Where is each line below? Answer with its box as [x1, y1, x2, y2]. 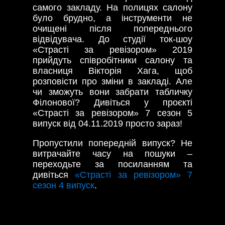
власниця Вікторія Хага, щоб [33, 65, 192, 76]
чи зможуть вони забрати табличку [33, 86, 192, 97]
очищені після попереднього [33, 23, 192, 34]
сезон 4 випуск [33, 180, 94, 190]
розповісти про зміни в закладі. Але [33, 76, 192, 86]
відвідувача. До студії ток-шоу [33, 34, 192, 44]
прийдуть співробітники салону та [33, 55, 192, 65]
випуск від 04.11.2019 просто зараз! [33, 118, 182, 129]
